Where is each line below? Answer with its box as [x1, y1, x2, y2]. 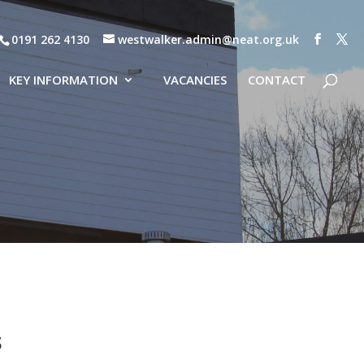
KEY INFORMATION [9, 71, 118, 88]
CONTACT [248, 71, 305, 88]
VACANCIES [163, 71, 227, 88]
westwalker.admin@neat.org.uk [117, 31, 299, 47]
